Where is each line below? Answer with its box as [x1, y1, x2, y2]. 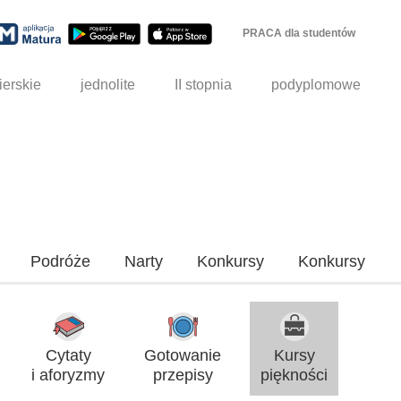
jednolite [81, 76, 136, 92]
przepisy [152, 365, 213, 384]
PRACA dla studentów [243, 27, 355, 39]
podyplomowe [271, 76, 362, 92]
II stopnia [175, 76, 233, 92]
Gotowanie [144, 346, 221, 364]
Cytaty [45, 346, 91, 364]
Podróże [30, 252, 90, 270]
